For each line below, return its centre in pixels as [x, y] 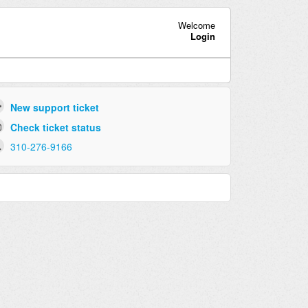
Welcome [196, 25]
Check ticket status [55, 127]
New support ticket [54, 107]
